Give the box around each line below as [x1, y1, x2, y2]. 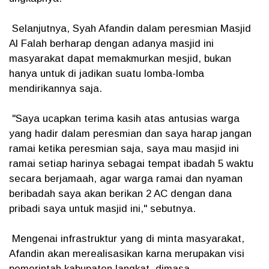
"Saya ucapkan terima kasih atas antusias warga [9, 113, 240, 124]
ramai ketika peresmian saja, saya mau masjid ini [9, 143, 239, 154]
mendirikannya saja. [9, 83, 105, 94]
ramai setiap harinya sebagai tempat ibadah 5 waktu [9, 158, 253, 169]
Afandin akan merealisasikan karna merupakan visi [9, 248, 244, 259]
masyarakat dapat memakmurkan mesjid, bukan [9, 53, 231, 64]
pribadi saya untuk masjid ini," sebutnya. [9, 203, 199, 214]
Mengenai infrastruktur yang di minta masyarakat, [9, 233, 244, 244]
